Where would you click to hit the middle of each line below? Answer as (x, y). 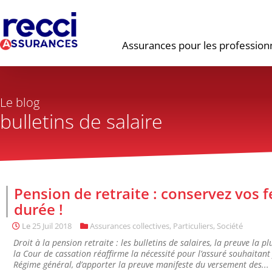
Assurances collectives (130, 226)
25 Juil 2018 (52, 226)
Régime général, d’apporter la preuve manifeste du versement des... (141, 264)
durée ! (39, 209)
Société (230, 226)
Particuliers (193, 226)
